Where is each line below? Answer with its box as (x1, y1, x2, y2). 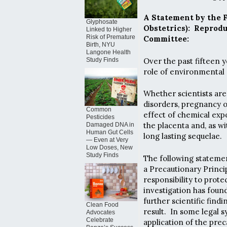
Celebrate (86, 216, 113, 223)
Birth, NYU (86, 41, 115, 48)
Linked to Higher (86, 26, 132, 33)
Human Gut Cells (86, 129, 133, 136)
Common (86, 106, 111, 113)
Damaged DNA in (86, 121, 134, 128)
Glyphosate (86, 18, 118, 25)
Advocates (86, 209, 115, 216)
